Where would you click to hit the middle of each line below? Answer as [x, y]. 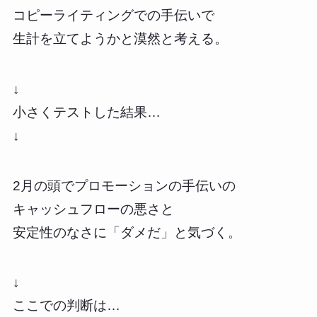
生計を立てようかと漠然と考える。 [120, 39]
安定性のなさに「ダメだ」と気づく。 [127, 232]
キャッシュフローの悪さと [93, 209]
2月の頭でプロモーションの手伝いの [124, 185]
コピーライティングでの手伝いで [113, 16]
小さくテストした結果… [86, 112]
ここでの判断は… [66, 306]
